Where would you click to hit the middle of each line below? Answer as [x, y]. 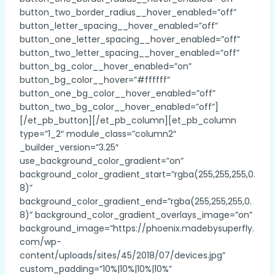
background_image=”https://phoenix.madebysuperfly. [137, 228]
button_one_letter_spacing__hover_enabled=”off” [130, 39]
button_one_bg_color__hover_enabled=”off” [118, 93]
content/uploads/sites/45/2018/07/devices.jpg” [122, 255]
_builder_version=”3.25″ [69, 147]
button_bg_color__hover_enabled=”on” [106, 66]
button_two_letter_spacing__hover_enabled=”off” [130, 53]
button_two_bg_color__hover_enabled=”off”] [119, 107]
